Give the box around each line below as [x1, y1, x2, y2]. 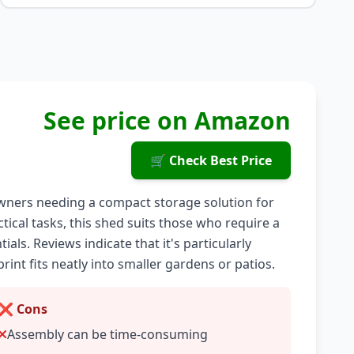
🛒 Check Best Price [149, 152, 272, 169]
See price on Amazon [43, 104, 291, 137]
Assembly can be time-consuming [7, 326, 209, 343]
